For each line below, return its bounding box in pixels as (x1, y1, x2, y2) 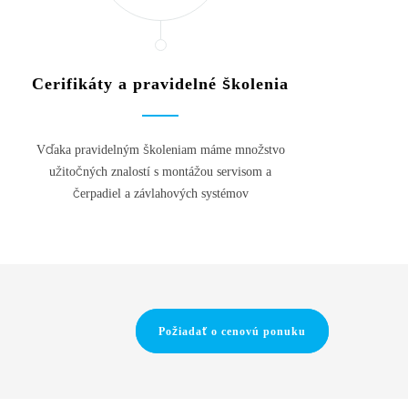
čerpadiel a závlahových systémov (72, 186, 249, 200)
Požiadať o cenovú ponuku (158, 325, 306, 338)
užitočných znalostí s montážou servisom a (49, 164, 271, 178)
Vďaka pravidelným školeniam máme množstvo (36, 142, 285, 157)
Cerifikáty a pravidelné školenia (32, 74, 289, 93)
